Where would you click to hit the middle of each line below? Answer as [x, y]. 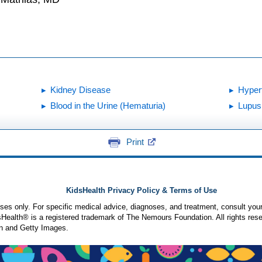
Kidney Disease [80, 90]
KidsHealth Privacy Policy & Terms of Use [141, 190]
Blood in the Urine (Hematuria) [108, 106]
